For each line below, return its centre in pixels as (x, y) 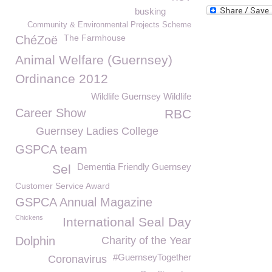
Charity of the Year (146, 240)
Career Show (50, 113)
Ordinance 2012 (62, 79)
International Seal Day (127, 222)
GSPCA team (51, 149)
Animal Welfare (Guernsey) (94, 60)
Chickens (29, 217)
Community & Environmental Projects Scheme (109, 25)
